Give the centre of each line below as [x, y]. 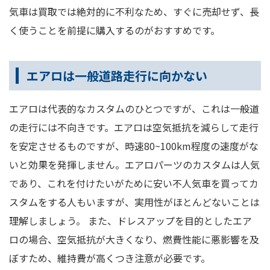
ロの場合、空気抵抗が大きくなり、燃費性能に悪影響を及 [134, 240]
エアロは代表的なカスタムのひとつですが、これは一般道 [134, 109]
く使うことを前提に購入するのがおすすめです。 [115, 30]
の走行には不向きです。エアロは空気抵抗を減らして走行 [134, 127]
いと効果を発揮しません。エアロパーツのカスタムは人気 [134, 165]
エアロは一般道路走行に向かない [117, 76]
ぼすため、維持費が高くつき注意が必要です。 [110, 258]
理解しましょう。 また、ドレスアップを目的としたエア [130, 221]
